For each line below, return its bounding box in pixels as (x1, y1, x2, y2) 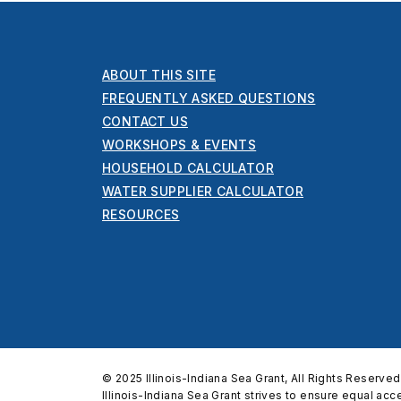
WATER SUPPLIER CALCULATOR (102, 183, 303, 200)
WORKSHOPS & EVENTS (102, 137, 257, 153)
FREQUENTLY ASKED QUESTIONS (102, 90, 316, 107)
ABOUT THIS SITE (102, 67, 216, 83)
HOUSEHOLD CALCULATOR (102, 160, 274, 176)
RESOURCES (102, 207, 180, 223)
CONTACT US (102, 114, 188, 130)
